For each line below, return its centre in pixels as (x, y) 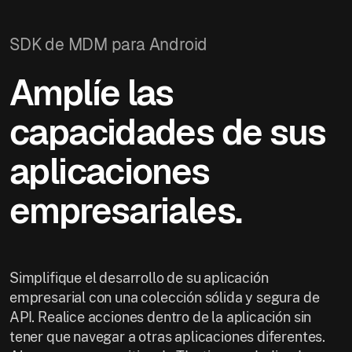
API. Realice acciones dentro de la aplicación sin (161, 317)
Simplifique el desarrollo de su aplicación (139, 277)
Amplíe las (92, 92)
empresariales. (126, 210)
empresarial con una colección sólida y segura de (165, 297)
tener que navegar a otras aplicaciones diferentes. (168, 336)
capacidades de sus (168, 132)
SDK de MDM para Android (109, 44)
